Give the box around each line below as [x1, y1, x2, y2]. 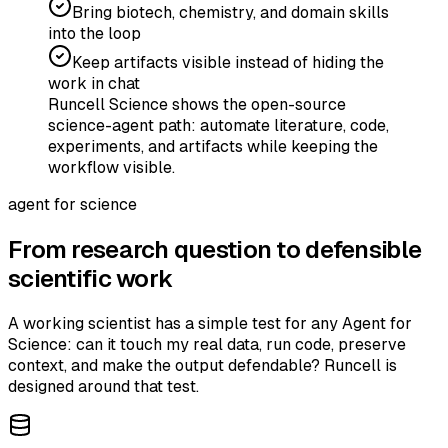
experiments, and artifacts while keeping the [48, 136, 378, 156]
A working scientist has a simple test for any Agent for [8, 313, 412, 333]
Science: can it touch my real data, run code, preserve [8, 334, 406, 354]
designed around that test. [8, 376, 199, 396]
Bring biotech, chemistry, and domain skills [72, 2, 389, 22]
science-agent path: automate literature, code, [48, 115, 389, 135]
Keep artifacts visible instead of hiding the [72, 52, 384, 72]
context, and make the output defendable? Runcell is [8, 355, 397, 375]
